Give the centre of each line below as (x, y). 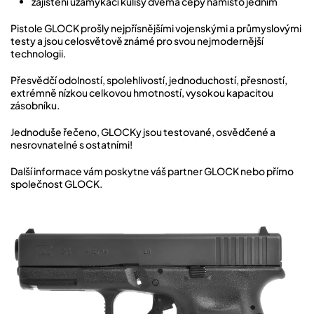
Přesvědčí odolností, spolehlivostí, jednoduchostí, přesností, (149, 80)
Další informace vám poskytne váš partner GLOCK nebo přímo (152, 171)
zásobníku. (35, 105)
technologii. (38, 53)
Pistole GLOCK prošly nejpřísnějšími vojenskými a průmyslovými (156, 28)
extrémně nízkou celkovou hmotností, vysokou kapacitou (142, 93)
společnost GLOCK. (56, 184)
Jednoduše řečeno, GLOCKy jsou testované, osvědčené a (143, 132)
